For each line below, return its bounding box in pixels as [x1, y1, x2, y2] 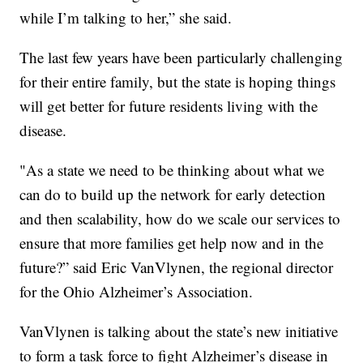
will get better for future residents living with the [19, 96, 318, 117]
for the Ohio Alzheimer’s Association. [19, 281, 254, 302]
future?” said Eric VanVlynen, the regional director [19, 257, 334, 278]
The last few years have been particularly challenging [19, 47, 344, 68]
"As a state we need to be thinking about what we [19, 160, 325, 181]
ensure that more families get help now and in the [19, 233, 324, 254]
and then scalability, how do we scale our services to [19, 208, 341, 229]
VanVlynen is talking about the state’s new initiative [19, 321, 339, 342]
